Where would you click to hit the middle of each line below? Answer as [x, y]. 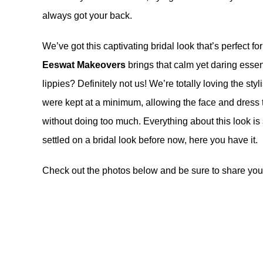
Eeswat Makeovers [84, 65]
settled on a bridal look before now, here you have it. [150, 140]
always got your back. [87, 16]
